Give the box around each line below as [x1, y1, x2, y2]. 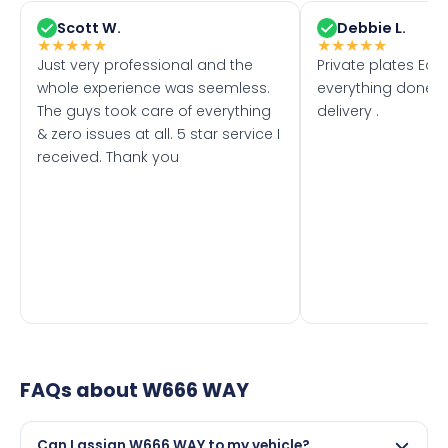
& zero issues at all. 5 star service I [37, 123, 280, 144]
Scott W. [57, 17, 121, 38]
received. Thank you [37, 146, 179, 167]
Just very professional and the [37, 54, 253, 75]
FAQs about [20, 376, 142, 404]
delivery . [317, 100, 379, 121]
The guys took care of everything [37, 100, 271, 121]
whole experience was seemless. [37, 77, 270, 98]
